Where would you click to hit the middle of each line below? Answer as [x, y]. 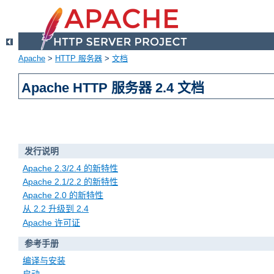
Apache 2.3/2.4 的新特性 [70, 168]
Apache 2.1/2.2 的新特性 [70, 182]
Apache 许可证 [51, 222]
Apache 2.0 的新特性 [63, 195]
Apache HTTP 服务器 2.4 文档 [113, 88]
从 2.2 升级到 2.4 [56, 209]
